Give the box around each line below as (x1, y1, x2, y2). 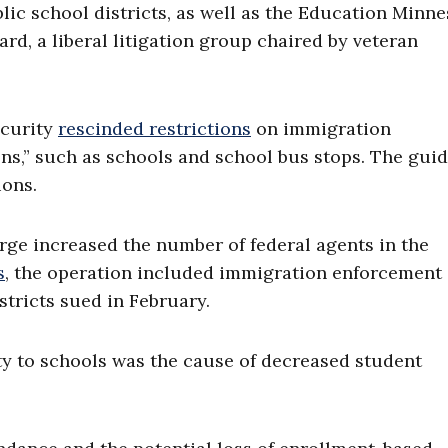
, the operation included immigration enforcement (5, 261, 442, 285)
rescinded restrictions (58, 117, 251, 141)
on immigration (251, 117, 391, 141)
